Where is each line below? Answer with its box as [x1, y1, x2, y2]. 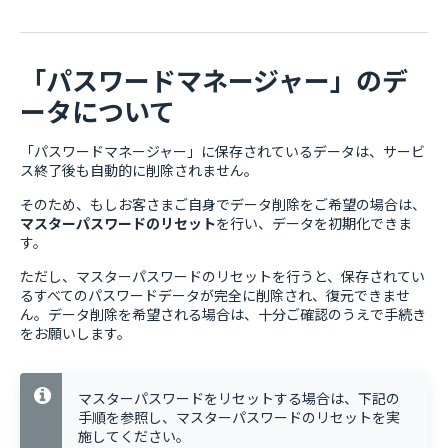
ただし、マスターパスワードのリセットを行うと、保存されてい [20, 266, 425, 287]
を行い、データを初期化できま [216, 213, 412, 234]
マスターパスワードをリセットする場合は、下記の [78, 388, 400, 409]
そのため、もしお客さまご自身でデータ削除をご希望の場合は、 [20, 194, 426, 215]
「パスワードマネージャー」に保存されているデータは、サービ [20, 141, 425, 162]
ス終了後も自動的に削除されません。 [20, 160, 258, 181]
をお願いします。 [20, 323, 131, 344]
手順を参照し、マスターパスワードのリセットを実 [78, 407, 400, 428]
